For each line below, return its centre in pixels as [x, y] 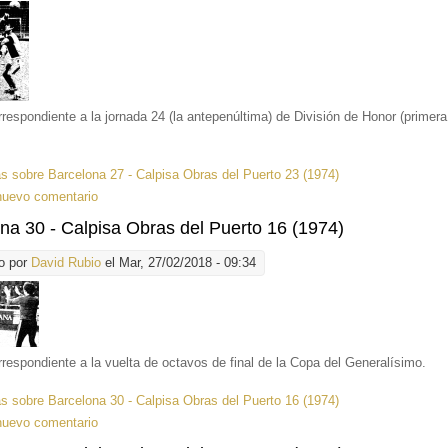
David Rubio [66, 263]
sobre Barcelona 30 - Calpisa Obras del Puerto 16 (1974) [174, 401]
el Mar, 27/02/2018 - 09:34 [179, 263]
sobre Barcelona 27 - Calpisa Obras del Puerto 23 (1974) [174, 175]
